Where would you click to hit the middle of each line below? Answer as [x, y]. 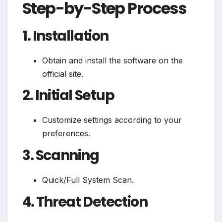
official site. [63, 74]
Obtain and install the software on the [112, 60]
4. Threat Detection [85, 202]
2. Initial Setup [68, 96]
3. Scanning [61, 156]
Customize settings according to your [112, 120]
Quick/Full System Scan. [88, 180]
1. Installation [65, 36]
